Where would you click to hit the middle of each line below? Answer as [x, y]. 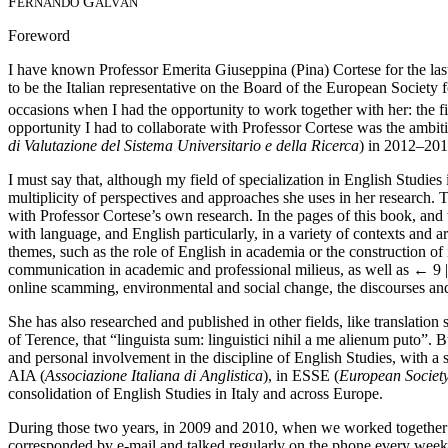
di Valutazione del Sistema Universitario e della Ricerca [183, 146]
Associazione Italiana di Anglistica [154, 376]
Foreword [39, 35]
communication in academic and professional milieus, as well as [210, 270]
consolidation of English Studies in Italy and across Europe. [195, 394]
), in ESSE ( [301, 376]
